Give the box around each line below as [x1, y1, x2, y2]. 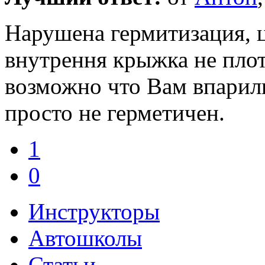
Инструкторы [28, 198, 160, 224]
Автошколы [28, 225, 142, 251]
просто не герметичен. [5, 99, 225, 125]
